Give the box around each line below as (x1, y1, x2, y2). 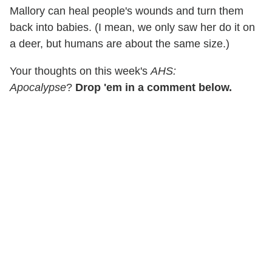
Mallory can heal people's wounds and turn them (10, 5, 243, 18)
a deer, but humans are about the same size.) (10, 38, 229, 50)
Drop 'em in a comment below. (75, 81, 232, 94)
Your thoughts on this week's (10, 65, 151, 78)
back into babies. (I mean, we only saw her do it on (10, 21, 255, 34)
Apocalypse (10, 81, 66, 94)
